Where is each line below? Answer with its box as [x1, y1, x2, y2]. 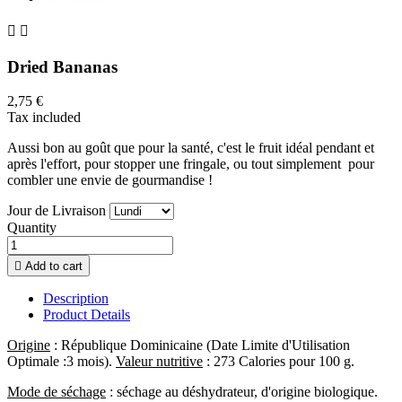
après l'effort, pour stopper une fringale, [7, 156, 233, 172]
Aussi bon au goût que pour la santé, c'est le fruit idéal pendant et [7, 140, 374, 156]
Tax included [7, 109, 81, 126]
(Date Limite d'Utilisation [206, 337, 350, 354]
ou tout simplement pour [233, 156, 374, 172]
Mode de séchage [7, 384, 106, 400]
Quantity [7, 220, 57, 236]
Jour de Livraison [7, 203, 106, 219]
